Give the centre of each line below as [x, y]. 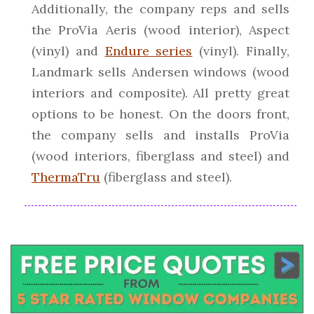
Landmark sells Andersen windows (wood [161, 72]
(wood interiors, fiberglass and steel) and [161, 156]
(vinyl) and [68, 51]
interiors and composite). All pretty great [161, 93]
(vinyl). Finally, [241, 51]
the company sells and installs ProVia [161, 135]
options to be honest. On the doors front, [161, 114]
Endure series [149, 51]
